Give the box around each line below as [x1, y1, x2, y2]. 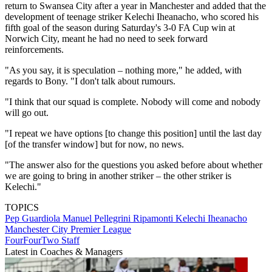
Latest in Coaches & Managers [5, 246, 123, 257]
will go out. [5, 107, 49, 118]
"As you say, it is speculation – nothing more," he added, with [5, 65, 242, 76]
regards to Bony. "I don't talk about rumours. [5, 76, 175, 87]
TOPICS [5, 202, 39, 213]
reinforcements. [5, 44, 64, 55]
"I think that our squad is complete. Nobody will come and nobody [5, 97, 260, 107]
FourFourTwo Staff [5, 235, 80, 246]
